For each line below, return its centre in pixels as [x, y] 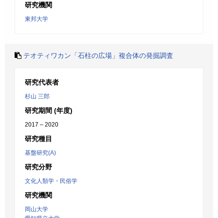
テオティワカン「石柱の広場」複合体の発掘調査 [98, 55]
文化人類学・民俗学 [51, 181]
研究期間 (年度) [49, 110]
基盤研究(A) [40, 153]
